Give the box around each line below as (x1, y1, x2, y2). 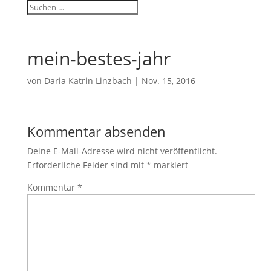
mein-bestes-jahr (27, 46, 171, 71)
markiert (151, 159, 188, 171)
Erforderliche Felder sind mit (27, 159, 146, 171)
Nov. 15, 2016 (141, 75, 195, 87)
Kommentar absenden (27, 122, 166, 140)
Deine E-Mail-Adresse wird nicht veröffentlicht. (27, 145, 217, 157)
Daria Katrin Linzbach (44, 75, 132, 87)
